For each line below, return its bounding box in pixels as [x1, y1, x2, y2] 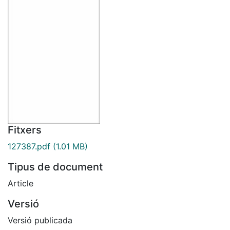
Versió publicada [8, 215, 72, 225]
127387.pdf [8, 141, 50, 151]
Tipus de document [8, 160, 103, 173]
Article [8, 178, 33, 188]
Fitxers [8, 123, 42, 136]
